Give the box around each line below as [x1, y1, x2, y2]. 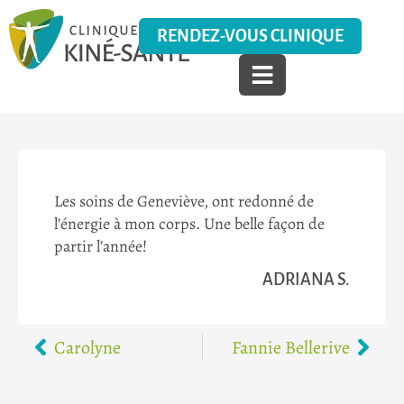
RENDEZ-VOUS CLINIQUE [157, 27, 344, 45]
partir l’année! [54, 235, 147, 257]
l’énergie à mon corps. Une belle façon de [54, 213, 325, 234]
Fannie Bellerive [232, 335, 350, 360]
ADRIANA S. [262, 271, 350, 289]
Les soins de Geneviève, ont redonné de [54, 190, 314, 212]
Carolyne [54, 335, 121, 360]
